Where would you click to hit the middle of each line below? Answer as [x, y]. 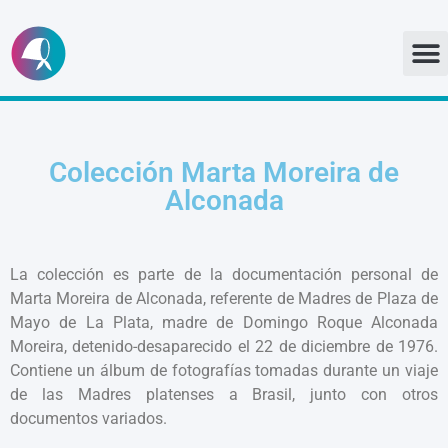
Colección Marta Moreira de [224, 172]
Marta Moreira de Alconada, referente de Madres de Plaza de [224, 298]
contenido [48, 126]
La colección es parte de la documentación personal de [224, 274]
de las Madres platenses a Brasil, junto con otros [224, 394]
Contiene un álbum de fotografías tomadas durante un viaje [224, 370]
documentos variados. [88, 418]
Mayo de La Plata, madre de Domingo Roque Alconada [224, 322]
